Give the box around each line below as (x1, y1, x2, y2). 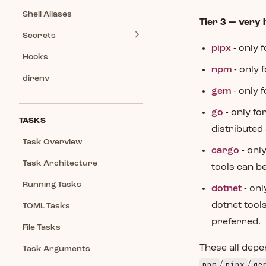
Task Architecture (23, 159, 97, 167)
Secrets (23, 31, 56, 40)
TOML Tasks (23, 202, 70, 210)
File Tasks (23, 223, 61, 232)
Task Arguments (23, 245, 90, 253)
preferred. (211, 217, 261, 227)
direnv (23, 74, 49, 83)
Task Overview (23, 138, 82, 146)
